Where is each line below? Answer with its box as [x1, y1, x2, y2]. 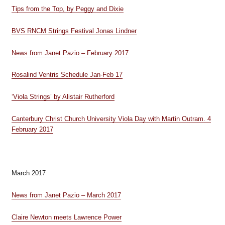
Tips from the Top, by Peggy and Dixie [11, 5, 124, 13]
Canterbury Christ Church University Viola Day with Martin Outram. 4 [11, 115, 211, 123]
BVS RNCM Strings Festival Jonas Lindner [11, 27, 137, 35]
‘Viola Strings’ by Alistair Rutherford [11, 93, 115, 100]
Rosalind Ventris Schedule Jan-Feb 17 [11, 71, 123, 79]
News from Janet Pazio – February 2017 [11, 49, 129, 57]
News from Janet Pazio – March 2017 [11, 191, 121, 199]
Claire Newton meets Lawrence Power [11, 213, 122, 221]
